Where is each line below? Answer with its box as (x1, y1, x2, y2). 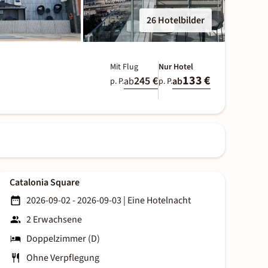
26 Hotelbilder (146, 14, 205, 27)
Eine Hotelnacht (127, 194, 191, 208)
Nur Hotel (159, 61, 193, 73)
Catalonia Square (10, 176, 80, 190)
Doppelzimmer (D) (26, 232, 100, 246)
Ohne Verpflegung (26, 251, 99, 265)
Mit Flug (110, 61, 138, 73)
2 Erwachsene (26, 213, 82, 227)
